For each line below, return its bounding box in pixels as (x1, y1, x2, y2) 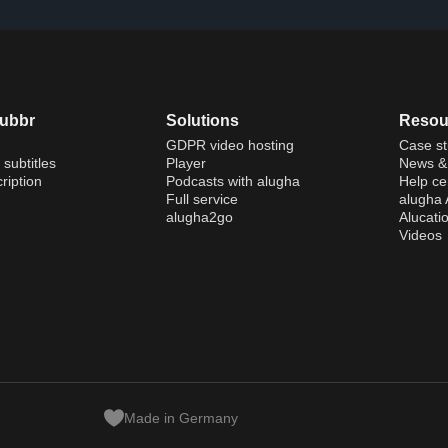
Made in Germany (123, 409, 238, 426)
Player (165, 154, 206, 171)
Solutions (165, 111, 239, 129)
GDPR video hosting (165, 136, 294, 153)
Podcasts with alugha (165, 172, 300, 189)
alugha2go (165, 208, 233, 225)
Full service (165, 190, 238, 207)
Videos (398, 226, 442, 243)
